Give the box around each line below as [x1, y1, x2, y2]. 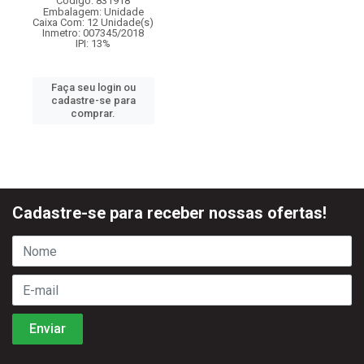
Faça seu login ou [50, 81, 136, 93]
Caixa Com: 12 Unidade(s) [32, 16, 154, 28]
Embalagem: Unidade [42, 6, 144, 18]
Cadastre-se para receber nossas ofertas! [12, 203, 327, 223]
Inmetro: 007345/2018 [42, 27, 144, 39]
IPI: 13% [76, 37, 110, 50]
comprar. [71, 107, 115, 119]
